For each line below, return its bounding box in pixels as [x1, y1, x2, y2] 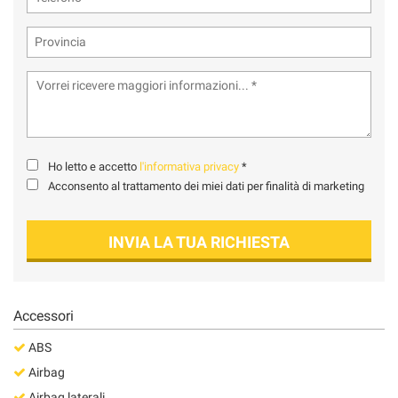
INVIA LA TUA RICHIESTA [108, 232, 290, 251]
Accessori [13, 306, 74, 324]
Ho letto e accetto [48, 159, 139, 173]
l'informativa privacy [139, 159, 239, 173]
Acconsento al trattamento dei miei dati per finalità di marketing [48, 179, 364, 193]
